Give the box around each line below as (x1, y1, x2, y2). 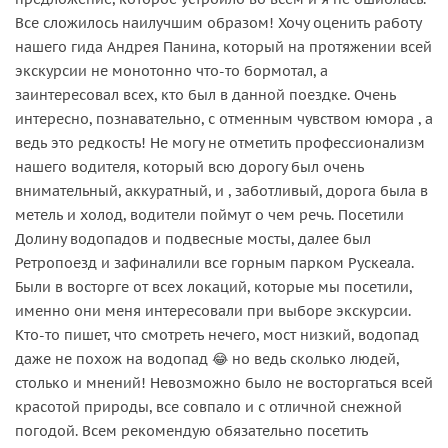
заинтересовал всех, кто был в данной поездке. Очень (15, 85, 396, 104)
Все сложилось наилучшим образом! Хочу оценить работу (15, 13, 421, 32)
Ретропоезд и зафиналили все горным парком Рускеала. (15, 253, 414, 272)
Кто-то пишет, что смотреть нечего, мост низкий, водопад (15, 325, 419, 344)
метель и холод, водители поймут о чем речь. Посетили (15, 205, 404, 224)
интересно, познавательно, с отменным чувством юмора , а (15, 109, 433, 128)
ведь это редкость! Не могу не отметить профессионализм (15, 133, 425, 152)
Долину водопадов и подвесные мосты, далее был (15, 229, 371, 248)
